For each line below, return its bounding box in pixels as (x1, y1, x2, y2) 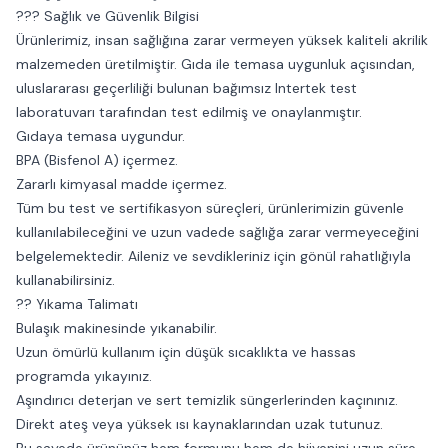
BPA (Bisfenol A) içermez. (16, 151, 178, 169)
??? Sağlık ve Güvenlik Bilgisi (16, 7, 199, 25)
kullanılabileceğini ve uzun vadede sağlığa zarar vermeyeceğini (16, 223, 419, 241)
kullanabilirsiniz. (16, 271, 115, 289)
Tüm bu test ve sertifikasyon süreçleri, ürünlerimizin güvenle (16, 199, 404, 217)
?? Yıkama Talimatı (16, 295, 138, 313)
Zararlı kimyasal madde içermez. (16, 175, 227, 193)
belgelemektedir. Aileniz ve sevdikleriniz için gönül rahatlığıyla (16, 247, 411, 265)
